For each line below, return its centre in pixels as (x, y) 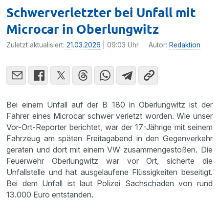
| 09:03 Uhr (120, 45)
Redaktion (185, 45)
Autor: (159, 45)
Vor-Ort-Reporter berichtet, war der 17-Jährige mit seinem (109, 127)
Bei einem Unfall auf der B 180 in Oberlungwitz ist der (109, 104)
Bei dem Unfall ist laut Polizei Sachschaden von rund (109, 183)
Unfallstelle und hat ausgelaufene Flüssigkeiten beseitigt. (109, 172)
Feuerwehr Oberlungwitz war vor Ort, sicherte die (109, 161)
